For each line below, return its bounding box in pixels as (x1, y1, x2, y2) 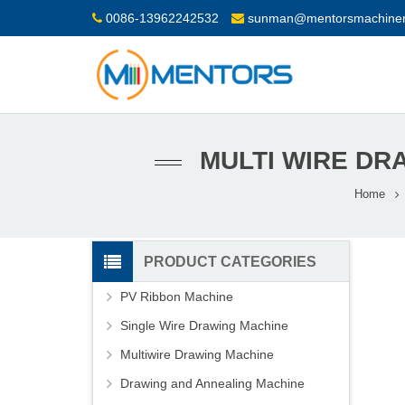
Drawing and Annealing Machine (120, 376, 305, 391)
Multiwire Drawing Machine (120, 347, 274, 363)
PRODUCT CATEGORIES (144, 254, 316, 270)
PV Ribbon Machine (120, 289, 233, 305)
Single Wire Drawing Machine (120, 318, 288, 334)
